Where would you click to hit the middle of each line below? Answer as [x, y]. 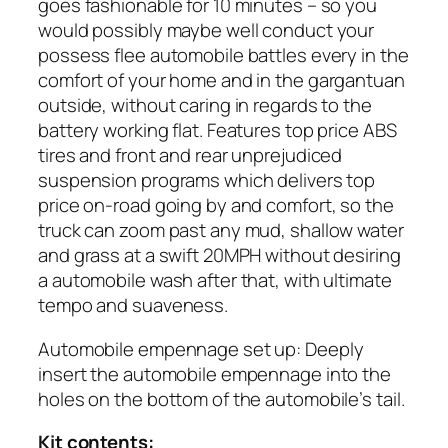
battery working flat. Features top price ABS [217, 130]
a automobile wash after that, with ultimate [215, 280]
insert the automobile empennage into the [214, 373]
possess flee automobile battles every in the [223, 55]
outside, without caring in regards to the [205, 105]
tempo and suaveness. [133, 305]
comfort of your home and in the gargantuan [221, 80]
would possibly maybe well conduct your [206, 30]
